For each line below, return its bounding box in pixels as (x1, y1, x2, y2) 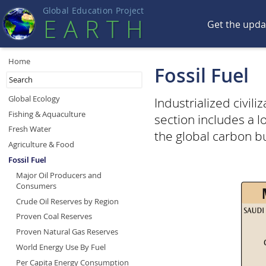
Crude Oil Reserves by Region (15, 195, 119, 207)
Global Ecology (8, 93, 60, 104)
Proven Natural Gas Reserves (15, 226, 118, 237)
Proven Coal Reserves (15, 211, 92, 222)
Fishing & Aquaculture (8, 108, 85, 119)
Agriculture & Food (8, 139, 74, 150)
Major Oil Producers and (15, 169, 102, 180)
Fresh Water (8, 123, 51, 135)
